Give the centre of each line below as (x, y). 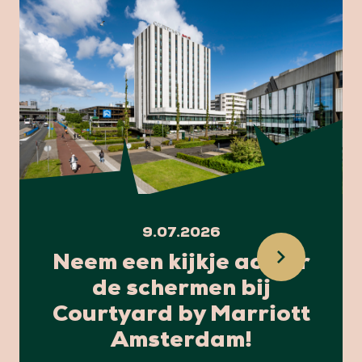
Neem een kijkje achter (181, 264)
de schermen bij (181, 290)
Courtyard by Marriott (181, 316)
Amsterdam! (181, 341)
